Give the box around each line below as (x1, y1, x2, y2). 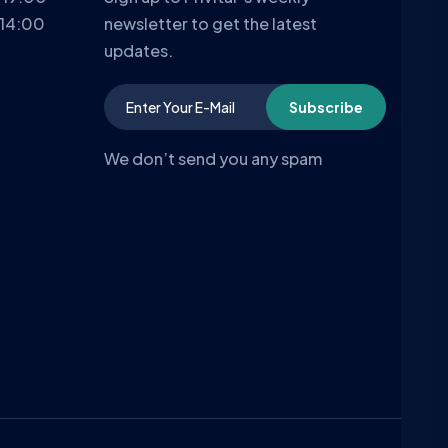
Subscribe (289, 98, 363, 117)
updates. (103, 40, 173, 62)
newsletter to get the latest (103, 13, 317, 35)
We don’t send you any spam (103, 148, 322, 170)
